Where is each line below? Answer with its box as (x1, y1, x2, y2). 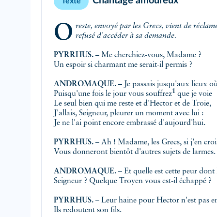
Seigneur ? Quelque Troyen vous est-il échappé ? (54, 177, 212, 185)
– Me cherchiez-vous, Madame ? (93, 51, 201, 59)
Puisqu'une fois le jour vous (54, 90, 146, 98)
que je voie (175, 90, 212, 98)
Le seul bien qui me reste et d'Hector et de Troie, (54, 100, 211, 108)
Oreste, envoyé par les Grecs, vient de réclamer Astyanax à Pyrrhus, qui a (54, 22, 73, 45)
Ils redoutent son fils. (54, 206, 122, 214)
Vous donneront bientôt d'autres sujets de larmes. (54, 148, 216, 156)
